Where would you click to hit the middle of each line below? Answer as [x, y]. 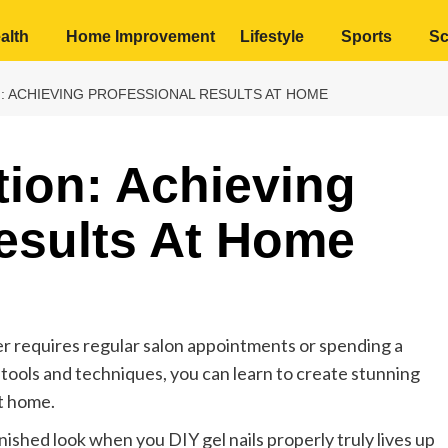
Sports [366, 36]
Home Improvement [140, 36]
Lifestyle [272, 36]
